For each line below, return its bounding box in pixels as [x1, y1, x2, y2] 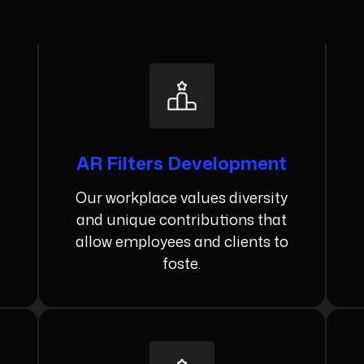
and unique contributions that [76, 209, 288, 231]
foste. [162, 253, 201, 275]
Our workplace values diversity [76, 187, 288, 209]
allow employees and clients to [75, 231, 288, 253]
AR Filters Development [76, 150, 288, 176]
